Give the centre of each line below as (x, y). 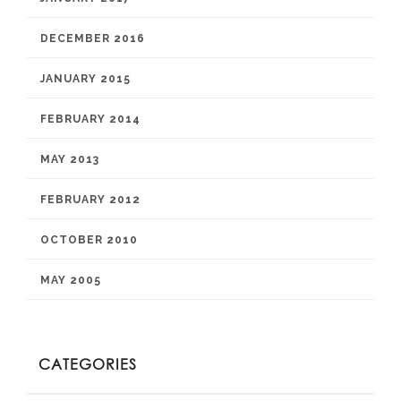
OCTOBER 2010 (89, 240)
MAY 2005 (71, 280)
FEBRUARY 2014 (90, 119)
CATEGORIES (88, 364)
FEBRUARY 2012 (90, 200)
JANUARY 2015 (85, 79)
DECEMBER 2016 (93, 38)
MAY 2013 (70, 159)
